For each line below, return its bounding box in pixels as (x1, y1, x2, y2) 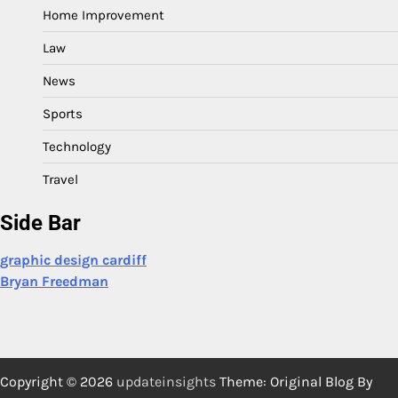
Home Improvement (43, 6, 164, 23)
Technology (43, 138, 111, 155)
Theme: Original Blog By (216, 372, 372, 390)
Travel (43, 171, 78, 187)
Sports (43, 105, 83, 122)
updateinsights (116, 372, 216, 390)
